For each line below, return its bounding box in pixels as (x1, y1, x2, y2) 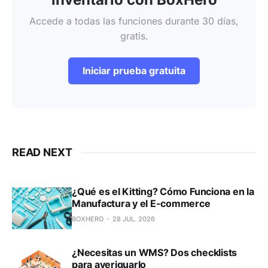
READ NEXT (12, 146, 72, 159)
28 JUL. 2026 (112, 215, 155, 224)
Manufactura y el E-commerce (72, 197, 211, 210)
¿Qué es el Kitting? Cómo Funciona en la (72, 185, 254, 198)
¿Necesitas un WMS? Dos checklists (72, 246, 237, 259)
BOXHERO (72, 215, 103, 224)
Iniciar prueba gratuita (83, 65, 185, 77)
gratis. (120, 30, 148, 42)
